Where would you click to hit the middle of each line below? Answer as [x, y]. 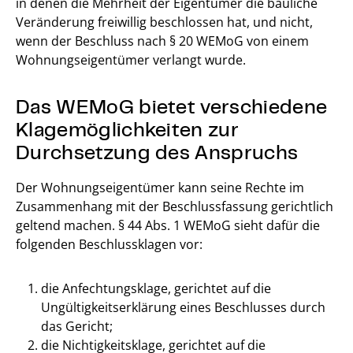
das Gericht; [77, 327]
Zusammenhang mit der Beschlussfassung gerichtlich [175, 207]
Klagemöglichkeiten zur [128, 129]
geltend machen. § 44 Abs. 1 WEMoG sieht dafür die [168, 226]
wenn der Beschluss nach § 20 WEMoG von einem [162, 41]
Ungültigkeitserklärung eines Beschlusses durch [183, 308]
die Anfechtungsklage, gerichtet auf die [156, 289]
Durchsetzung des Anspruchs [157, 152]
